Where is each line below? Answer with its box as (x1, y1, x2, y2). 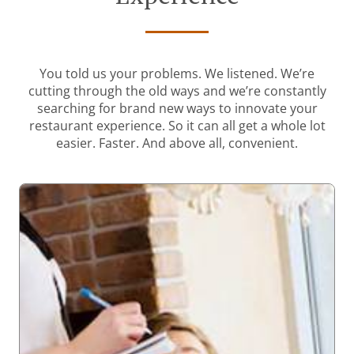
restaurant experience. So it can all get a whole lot (28, 117, 326, 135)
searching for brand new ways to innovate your (36, 100, 318, 118)
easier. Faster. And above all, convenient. (56, 134, 298, 153)
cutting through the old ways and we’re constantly (28, 82, 326, 100)
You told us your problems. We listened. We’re (40, 65, 314, 83)
